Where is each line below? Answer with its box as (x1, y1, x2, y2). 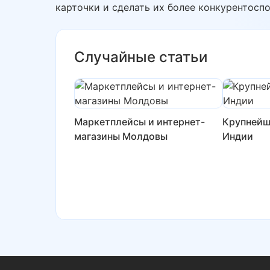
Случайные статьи (74, 48, 207, 66)
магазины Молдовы (74, 130, 168, 142)
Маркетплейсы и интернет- (74, 116, 205, 128)
